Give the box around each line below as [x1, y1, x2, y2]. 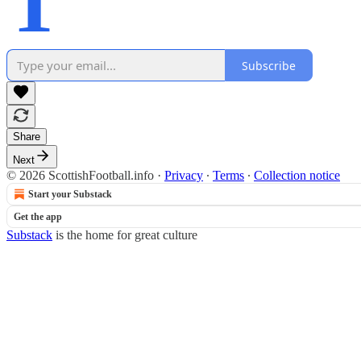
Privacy [164, 168, 203, 183]
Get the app [14, 211, 62, 223]
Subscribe [242, 57, 296, 73]
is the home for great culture [52, 228, 197, 243]
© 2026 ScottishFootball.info [6, 168, 154, 183]
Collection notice [254, 168, 340, 183]
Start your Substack [28, 189, 112, 201]
